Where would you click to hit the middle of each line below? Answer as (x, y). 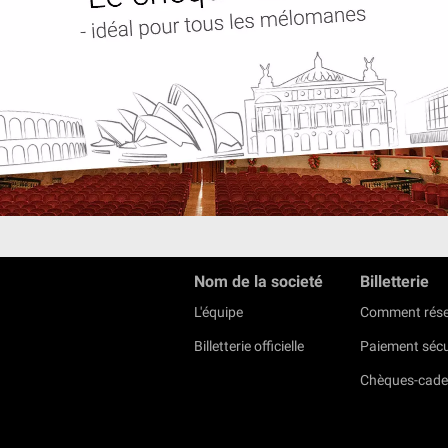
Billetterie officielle (249, 346)
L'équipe (218, 312)
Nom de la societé (258, 281)
